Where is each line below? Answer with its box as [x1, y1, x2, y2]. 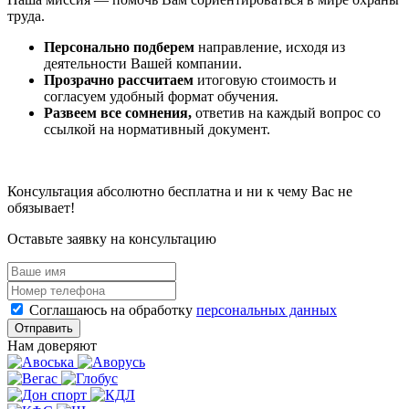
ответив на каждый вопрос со [192, 104, 381, 121]
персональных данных [196, 301, 337, 318]
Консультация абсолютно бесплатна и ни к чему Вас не [7, 183, 352, 199]
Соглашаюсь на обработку [29, 301, 196, 318]
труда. [7, 7, 45, 24]
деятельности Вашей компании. [44, 55, 242, 71]
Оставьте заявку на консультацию [7, 230, 216, 246]
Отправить [15, 320, 73, 335]
